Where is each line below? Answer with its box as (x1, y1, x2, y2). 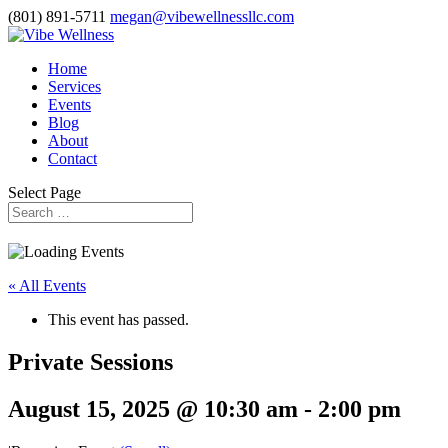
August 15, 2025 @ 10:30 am (8, 395, 298, 422)
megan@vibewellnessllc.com (110, 8, 294, 25)
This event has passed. (48, 310, 189, 328)
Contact (48, 150, 97, 167)
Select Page (8, 184, 81, 201)
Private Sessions (8, 348, 173, 375)
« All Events (8, 276, 86, 294)
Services (48, 78, 101, 95)
